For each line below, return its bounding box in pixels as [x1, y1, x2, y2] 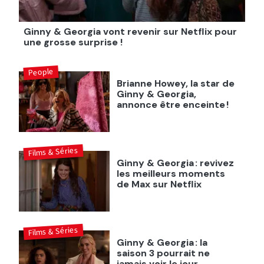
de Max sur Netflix [116, 178, 202, 191]
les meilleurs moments [116, 167, 225, 180]
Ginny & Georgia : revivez [116, 157, 234, 170]
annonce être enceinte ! [116, 98, 229, 111]
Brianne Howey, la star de [116, 77, 235, 90]
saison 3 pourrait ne [116, 246, 210, 259]
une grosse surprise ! [24, 36, 123, 49]
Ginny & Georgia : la [116, 236, 207, 249]
